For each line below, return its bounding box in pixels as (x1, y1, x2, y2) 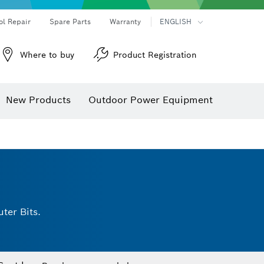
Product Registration (113, 49, 197, 60)
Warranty (110, 17, 141, 26)
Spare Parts (49, 17, 91, 26)
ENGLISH (160, 17, 192, 26)
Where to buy (20, 49, 74, 60)
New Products (6, 94, 71, 106)
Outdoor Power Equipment (88, 94, 213, 106)
